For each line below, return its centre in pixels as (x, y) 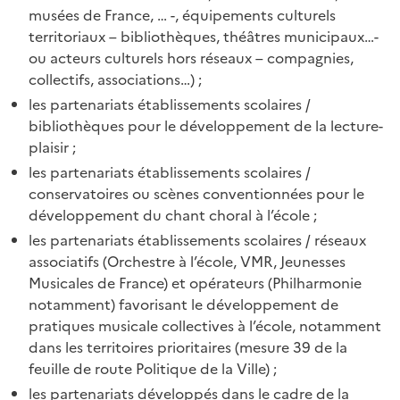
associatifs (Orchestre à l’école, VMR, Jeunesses (187, 261)
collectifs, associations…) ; (115, 79)
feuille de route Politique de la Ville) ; (153, 368)
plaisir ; (52, 147)
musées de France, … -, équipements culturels (182, 15)
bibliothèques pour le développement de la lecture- (206, 125)
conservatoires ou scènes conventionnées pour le (196, 193)
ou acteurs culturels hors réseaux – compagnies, (191, 58)
